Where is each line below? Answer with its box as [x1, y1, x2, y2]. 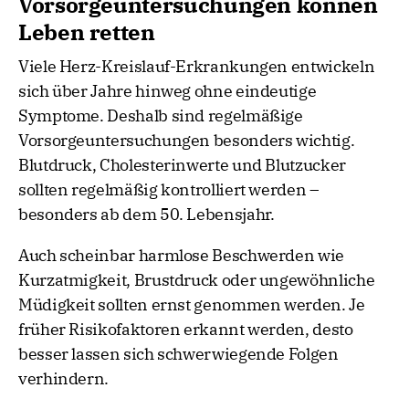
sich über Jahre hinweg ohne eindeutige [18, 80, 317, 102]
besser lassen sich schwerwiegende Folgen [18, 343, 339, 365]
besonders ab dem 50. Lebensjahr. [18, 204, 275, 225]
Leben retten [18, 17, 155, 47]
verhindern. [18, 368, 110, 390]
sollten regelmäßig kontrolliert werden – [18, 179, 320, 201]
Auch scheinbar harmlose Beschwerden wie [18, 245, 344, 267]
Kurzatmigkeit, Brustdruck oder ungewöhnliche [18, 269, 375, 291]
